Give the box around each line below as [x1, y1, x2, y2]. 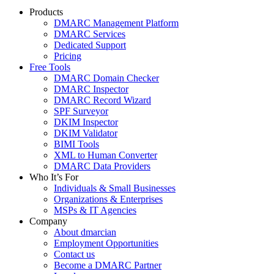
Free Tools [29, 61, 70, 72]
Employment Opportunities [54, 237, 158, 248]
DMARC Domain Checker [54, 72, 159, 83]
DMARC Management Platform [54, 17, 179, 28]
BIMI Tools [54, 138, 99, 149]
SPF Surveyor [54, 105, 108, 116]
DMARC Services [54, 28, 125, 39]
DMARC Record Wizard [54, 94, 151, 105]
